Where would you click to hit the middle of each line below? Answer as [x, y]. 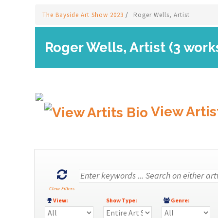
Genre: [181, 200]
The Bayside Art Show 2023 [84, 15]
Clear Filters [62, 189]
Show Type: [122, 200]
